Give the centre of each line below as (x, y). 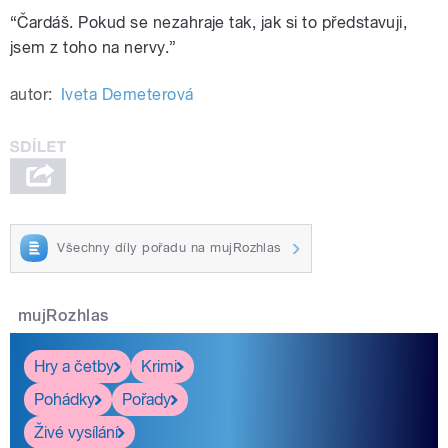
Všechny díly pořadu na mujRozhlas (169, 248)
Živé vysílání (76, 432)
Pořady (146, 399)
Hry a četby (74, 366)
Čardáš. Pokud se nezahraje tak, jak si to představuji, (212, 22)
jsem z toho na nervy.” (93, 47)
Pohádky (64, 399)
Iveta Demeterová (127, 94)
